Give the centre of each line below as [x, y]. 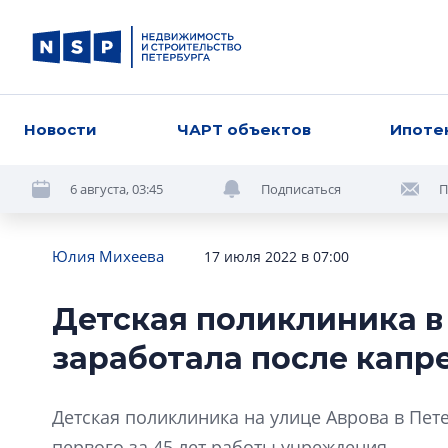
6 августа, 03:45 [116, 188]
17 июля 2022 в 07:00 [276, 256]
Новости [60, 129]
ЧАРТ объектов [243, 129]
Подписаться [301, 188]
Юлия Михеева [108, 256]
